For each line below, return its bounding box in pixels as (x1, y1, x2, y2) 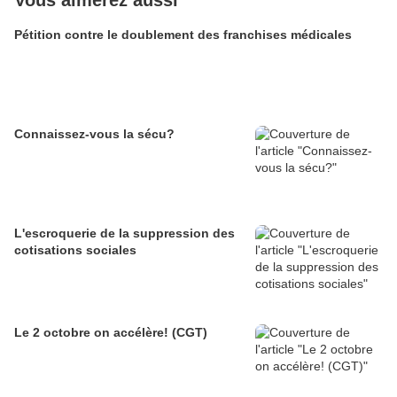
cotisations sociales (14, 243, 136, 258)
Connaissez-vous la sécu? (14, 127, 175, 142)
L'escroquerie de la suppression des (14, 226, 235, 241)
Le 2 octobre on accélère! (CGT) (14, 325, 207, 340)
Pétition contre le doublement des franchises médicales (14, 27, 352, 43)
